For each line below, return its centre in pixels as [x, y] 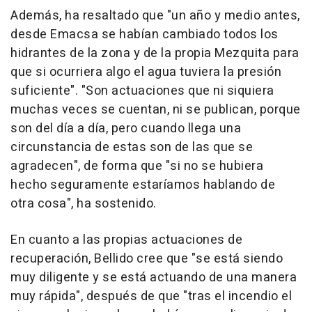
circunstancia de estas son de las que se [132, 148]
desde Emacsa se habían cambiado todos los [145, 35]
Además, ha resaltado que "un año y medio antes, [155, 16]
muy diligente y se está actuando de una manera [154, 278]
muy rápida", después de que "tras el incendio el [151, 297]
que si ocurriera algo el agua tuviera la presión [146, 72]
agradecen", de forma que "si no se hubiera [137, 166]
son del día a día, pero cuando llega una [126, 129]
